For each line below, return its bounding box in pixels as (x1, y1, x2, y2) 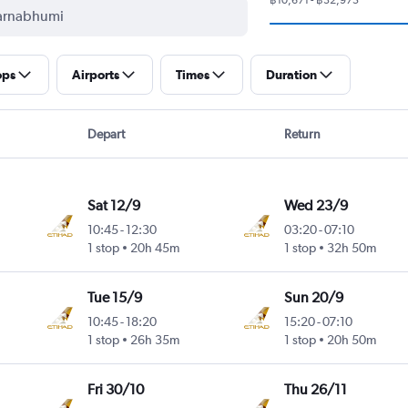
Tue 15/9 (87, 288, 143, 306)
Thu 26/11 (283, 380, 347, 398)
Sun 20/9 (283, 288, 343, 306)
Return (284, 126, 321, 141)
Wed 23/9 (283, 196, 348, 214)
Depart (87, 126, 125, 141)
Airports (71, 66, 119, 82)
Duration (265, 66, 317, 82)
